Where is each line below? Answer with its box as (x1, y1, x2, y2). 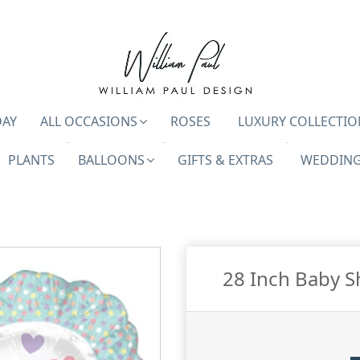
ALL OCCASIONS (39, 112, 137, 130)
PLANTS (7, 150, 55, 169)
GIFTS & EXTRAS (177, 150, 273, 169)
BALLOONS (77, 150, 145, 169)
